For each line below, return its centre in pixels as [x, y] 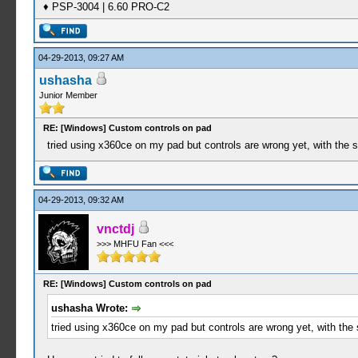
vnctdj [115, 229]
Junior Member [68, 95]
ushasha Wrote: [91, 308]
